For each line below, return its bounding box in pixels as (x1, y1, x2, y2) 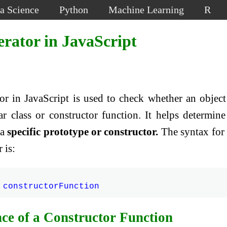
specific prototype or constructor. (7, 126, 159, 138)
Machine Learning (108, 4, 184, 15)
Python (59, 4, 88, 15)
